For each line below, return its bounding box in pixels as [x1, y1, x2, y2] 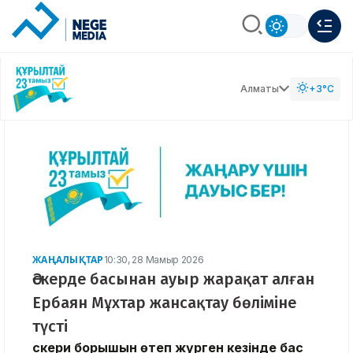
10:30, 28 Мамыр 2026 [103, 253, 204, 266]
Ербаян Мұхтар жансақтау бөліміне [32, 292, 296, 312]
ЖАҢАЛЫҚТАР [32, 252, 104, 266]
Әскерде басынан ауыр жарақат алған [32, 269, 314, 288]
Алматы [240, 82, 279, 95]
